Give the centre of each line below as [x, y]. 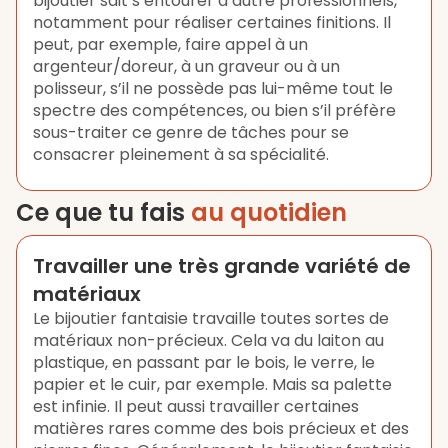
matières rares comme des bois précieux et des [221, 428]
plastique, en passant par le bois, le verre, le [204, 362]
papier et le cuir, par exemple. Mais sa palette [212, 384]
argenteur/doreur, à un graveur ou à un [186, 66]
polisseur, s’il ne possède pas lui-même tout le [213, 88]
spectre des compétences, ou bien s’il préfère [214, 110]
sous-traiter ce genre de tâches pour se [191, 132]
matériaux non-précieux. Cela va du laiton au [208, 340]
